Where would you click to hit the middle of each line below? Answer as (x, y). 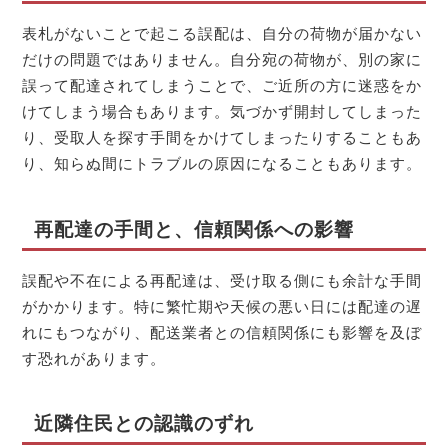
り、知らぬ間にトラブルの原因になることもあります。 (222, 164)
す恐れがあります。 (94, 358)
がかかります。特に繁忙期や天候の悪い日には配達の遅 (222, 306)
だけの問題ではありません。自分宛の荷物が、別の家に (222, 60)
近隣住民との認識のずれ (143, 424)
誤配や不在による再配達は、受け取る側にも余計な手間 (222, 280)
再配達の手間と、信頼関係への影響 (193, 229)
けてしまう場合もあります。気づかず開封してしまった (222, 112)
